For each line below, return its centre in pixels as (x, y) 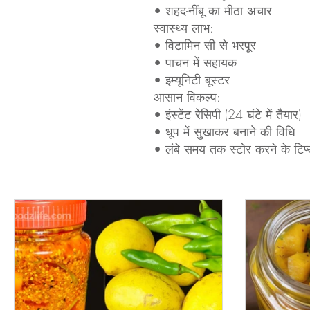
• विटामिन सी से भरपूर (204, 45)
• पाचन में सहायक (195, 62)
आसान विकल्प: (187, 97)
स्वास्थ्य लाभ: (183, 28)
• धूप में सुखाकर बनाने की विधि (224, 131)
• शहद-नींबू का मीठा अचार (212, 10)
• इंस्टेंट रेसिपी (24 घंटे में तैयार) (227, 114)
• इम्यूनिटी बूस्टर (191, 80)
